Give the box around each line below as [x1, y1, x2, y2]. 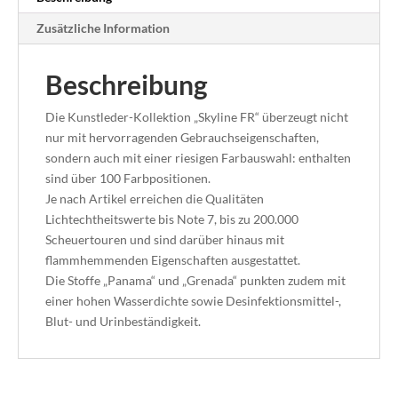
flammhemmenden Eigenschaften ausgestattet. [45, 252, 300, 268]
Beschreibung [45, 68, 208, 101]
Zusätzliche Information [36, 20, 170, 36]
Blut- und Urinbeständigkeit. [45, 314, 201, 330]
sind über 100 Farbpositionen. [45, 171, 211, 187]
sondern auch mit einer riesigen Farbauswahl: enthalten [45, 150, 351, 166]
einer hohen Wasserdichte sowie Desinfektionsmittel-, [45, 293, 341, 309]
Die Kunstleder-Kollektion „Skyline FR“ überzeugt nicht [45, 109, 348, 125]
